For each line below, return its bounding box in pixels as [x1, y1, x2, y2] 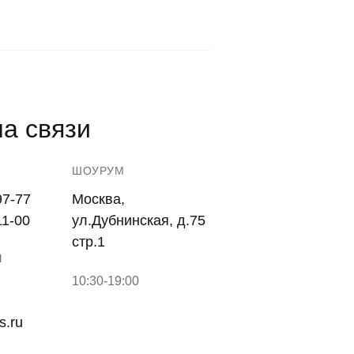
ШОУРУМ [72, 164, 125, 177]
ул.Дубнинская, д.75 [72, 213, 206, 228]
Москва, [72, 191, 126, 207]
